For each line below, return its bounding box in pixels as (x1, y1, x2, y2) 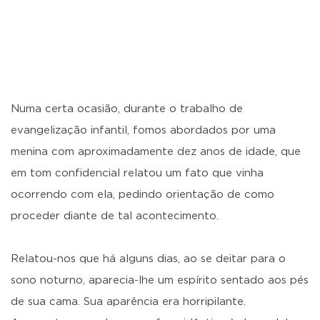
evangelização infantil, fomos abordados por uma (11, 125, 276, 136)
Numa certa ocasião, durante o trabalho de (11, 104, 243, 114)
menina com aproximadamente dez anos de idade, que (11, 146, 301, 157)
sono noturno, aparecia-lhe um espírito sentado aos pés (11, 275, 309, 286)
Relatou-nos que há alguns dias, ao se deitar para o (11, 254, 286, 264)
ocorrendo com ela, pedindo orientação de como (11, 189, 274, 200)
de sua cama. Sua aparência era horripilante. (11, 296, 246, 307)
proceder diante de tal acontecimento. (11, 211, 219, 221)
